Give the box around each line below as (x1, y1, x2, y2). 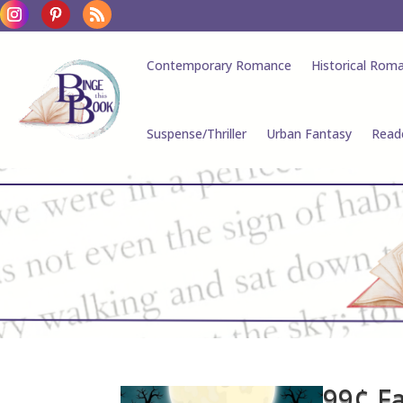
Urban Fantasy (265, 125, 352, 142)
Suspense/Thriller (146, 125, 246, 142)
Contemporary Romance (146, 57, 291, 74)
